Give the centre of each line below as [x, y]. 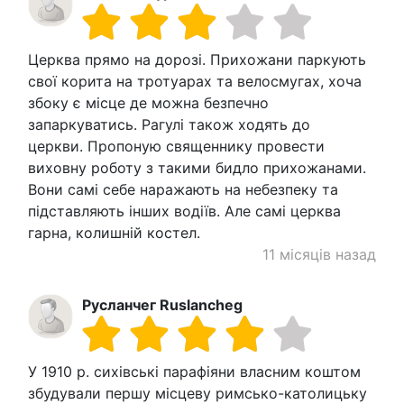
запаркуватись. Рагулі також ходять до [169, 124]
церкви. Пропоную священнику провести [176, 146]
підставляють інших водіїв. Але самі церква [184, 211]
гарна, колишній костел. [114, 232]
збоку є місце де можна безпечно [148, 102]
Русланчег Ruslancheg [162, 304]
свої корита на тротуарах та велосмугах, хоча [195, 81]
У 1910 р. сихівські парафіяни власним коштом [194, 371]
